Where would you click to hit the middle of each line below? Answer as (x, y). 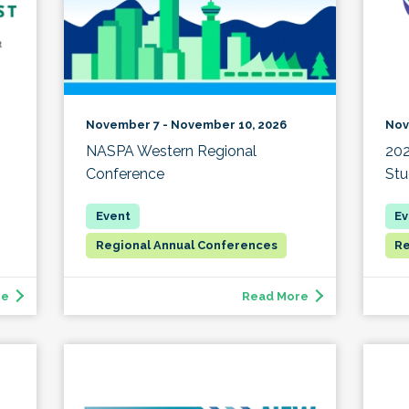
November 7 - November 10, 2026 (187, 124)
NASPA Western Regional (172, 151)
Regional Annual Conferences (186, 245)
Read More (275, 296)
